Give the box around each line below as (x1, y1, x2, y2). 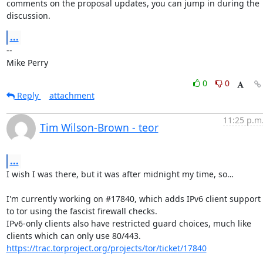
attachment (49, 90, 95, 101)
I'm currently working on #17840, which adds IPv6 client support (6, 193, 261, 204)
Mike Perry (6, 57, 48, 68)
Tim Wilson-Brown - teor (39, 120, 159, 134)
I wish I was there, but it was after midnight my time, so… (6, 168, 234, 180)
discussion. (6, 10, 50, 21)
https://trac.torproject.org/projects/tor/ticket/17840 (6, 242, 207, 254)
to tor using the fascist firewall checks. (6, 205, 157, 217)
